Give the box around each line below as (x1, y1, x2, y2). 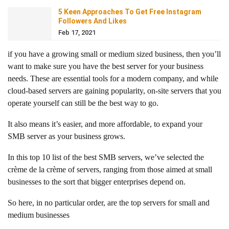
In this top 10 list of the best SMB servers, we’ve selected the (8, 153, 204, 162)
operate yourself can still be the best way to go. (8, 99, 158, 108)
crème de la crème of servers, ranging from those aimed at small (8, 165, 212, 174)
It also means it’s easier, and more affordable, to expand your (8, 120, 202, 129)
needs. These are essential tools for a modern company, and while (8, 74, 218, 83)
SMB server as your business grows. (8, 132, 125, 141)
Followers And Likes (58, 17, 127, 26)
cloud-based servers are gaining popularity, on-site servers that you (8, 86, 221, 96)
